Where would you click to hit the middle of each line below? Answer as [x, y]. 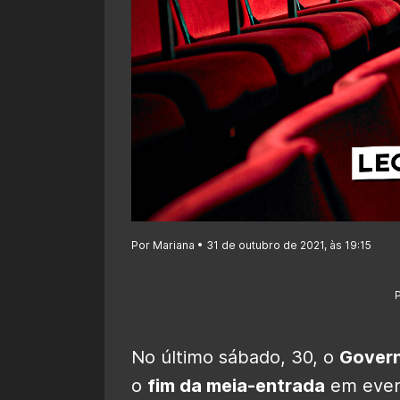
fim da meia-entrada [236, 385]
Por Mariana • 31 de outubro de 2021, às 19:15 [251, 245]
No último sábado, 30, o [235, 357]
